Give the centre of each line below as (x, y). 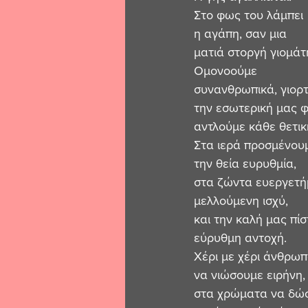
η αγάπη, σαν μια (240, 34)
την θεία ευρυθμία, (245, 164)
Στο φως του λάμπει (249, 15)
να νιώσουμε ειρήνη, (250, 275)
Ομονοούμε (225, 71)
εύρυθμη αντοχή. (240, 238)
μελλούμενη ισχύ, (241, 201)
